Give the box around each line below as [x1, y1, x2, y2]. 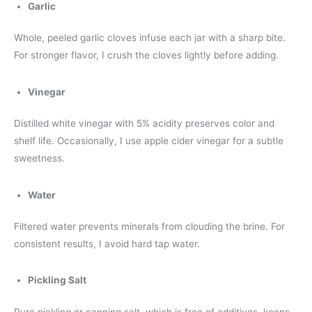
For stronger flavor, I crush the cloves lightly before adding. [14, 49, 279, 61]
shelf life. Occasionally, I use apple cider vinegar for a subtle [14, 135, 283, 147]
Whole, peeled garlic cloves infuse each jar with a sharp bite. [14, 32, 286, 44]
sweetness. [14, 153, 65, 164]
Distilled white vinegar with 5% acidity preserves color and [14, 118, 274, 130]
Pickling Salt [28, 274, 86, 286]
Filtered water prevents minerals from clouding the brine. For [14, 221, 285, 233]
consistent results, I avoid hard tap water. [14, 238, 200, 250]
